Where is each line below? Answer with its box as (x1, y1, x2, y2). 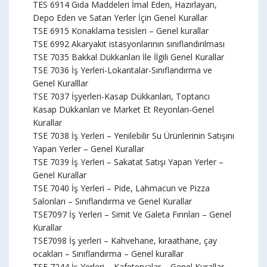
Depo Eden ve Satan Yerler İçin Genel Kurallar (33, 12, 207, 23)
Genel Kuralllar (33, 77, 88, 89)
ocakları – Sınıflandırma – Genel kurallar (33, 248, 184, 259)
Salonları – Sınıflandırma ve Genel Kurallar (33, 195, 192, 207)
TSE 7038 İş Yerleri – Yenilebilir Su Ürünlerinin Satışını (33, 130, 234, 141)
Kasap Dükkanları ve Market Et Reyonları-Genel (33, 104, 214, 115)
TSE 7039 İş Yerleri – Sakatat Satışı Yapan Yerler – (33, 156, 223, 167)
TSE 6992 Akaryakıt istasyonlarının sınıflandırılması (33, 38, 225, 49)
